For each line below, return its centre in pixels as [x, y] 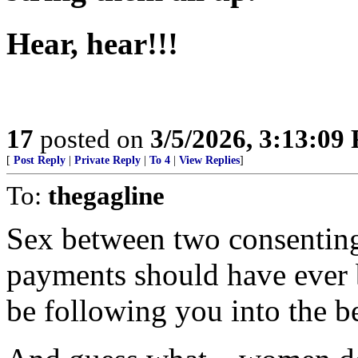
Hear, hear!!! [92, 43]
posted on [92, 139]
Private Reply [107, 161]
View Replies [209, 161]
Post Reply [40, 161]
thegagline [106, 196]
